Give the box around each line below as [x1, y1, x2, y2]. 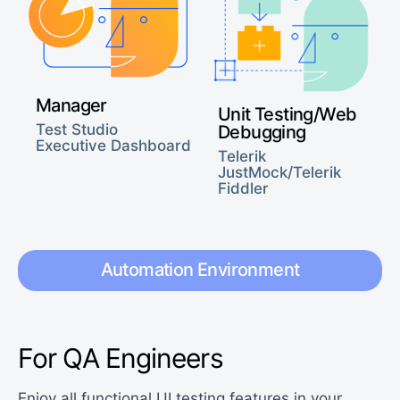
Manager [36, 95, 107, 117]
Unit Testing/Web [218, 104, 357, 126]
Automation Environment [100, 259, 300, 281]
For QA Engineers [18, 342, 223, 375]
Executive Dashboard [36, 137, 191, 155]
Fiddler [218, 179, 269, 198]
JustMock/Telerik [218, 163, 341, 182]
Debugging [218, 121, 306, 144]
